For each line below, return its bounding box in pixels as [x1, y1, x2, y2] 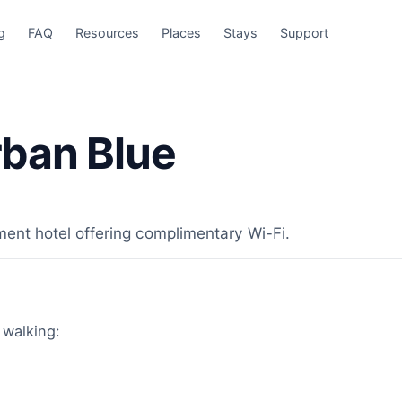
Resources [75, 24, 140, 40]
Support [280, 24, 329, 40]
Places [162, 24, 202, 40]
